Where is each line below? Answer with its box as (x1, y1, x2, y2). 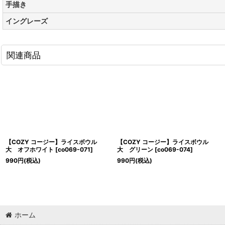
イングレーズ (6, 17, 48, 26)
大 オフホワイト (6, 146, 54, 154)
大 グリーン (117, 146, 154, 154)
